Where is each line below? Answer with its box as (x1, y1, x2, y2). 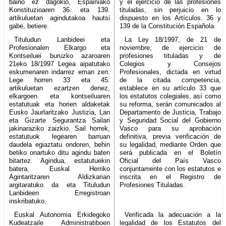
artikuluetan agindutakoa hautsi (9, 14, 110, 22)
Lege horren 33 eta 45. (9, 76, 110, 84)
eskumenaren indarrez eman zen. (9, 68, 110, 76)
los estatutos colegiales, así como (120, 92, 221, 100)
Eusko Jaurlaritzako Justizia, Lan (9, 108, 110, 116)
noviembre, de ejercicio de (120, 43, 221, 51)
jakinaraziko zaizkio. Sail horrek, (9, 124, 110, 132)
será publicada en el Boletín (120, 148, 221, 156)
